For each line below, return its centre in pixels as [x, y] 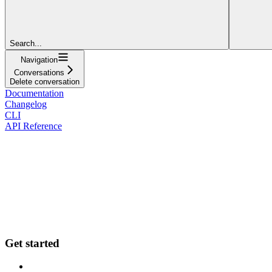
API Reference [33, 126]
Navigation [39, 59]
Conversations [39, 72]
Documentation [34, 93]
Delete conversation [45, 81]
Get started [32, 243]
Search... [26, 43]
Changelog [26, 104]
